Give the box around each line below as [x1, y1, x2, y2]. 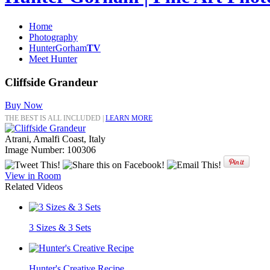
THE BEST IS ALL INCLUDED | [5, 114, 105, 123]
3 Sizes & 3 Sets [29, 222, 91, 233]
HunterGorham [29, 42, 87, 53]
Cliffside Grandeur [5, 75, 98, 89]
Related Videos [5, 181, 63, 192]
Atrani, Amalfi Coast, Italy [5, 134, 105, 145]
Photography [29, 31, 78, 42]
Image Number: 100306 [5, 145, 96, 155]
